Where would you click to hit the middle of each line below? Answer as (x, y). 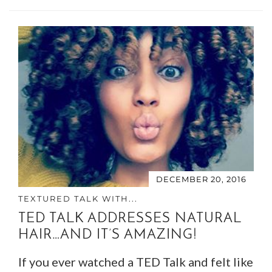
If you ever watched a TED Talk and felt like (136, 262)
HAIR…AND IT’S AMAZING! (108, 236)
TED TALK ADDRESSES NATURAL (130, 219)
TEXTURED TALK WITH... (78, 199)
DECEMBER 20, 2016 (201, 179)
